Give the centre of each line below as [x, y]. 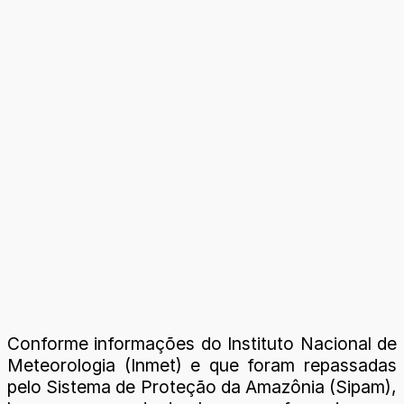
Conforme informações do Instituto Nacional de [202, 343]
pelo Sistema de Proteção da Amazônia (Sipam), [202, 386]
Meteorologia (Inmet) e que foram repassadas [202, 365]
